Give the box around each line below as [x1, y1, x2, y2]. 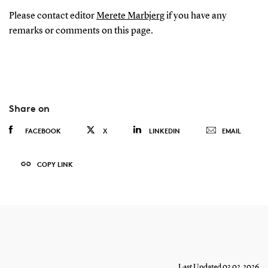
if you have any [164, 11, 227, 21]
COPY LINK [36, 159, 73, 169]
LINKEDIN [148, 126, 180, 135]
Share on [8, 102, 50, 114]
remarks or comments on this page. [8, 26, 153, 36]
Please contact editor [8, 11, 96, 21]
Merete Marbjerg [96, 11, 165, 21]
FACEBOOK [25, 126, 61, 135]
